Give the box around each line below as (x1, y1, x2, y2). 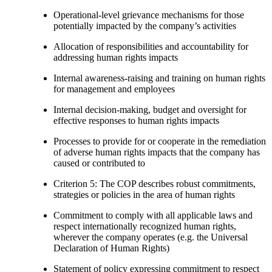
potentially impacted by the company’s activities (53, 20, 236, 31)
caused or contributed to (53, 157, 145, 168)
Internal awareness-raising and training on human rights (53, 72, 265, 83)
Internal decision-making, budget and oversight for (53, 104, 246, 115)
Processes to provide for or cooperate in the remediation (53, 135, 266, 146)
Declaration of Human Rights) (53, 242, 169, 253)
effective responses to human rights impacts (53, 115, 219, 126)
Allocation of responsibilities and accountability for (53, 41, 248, 52)
